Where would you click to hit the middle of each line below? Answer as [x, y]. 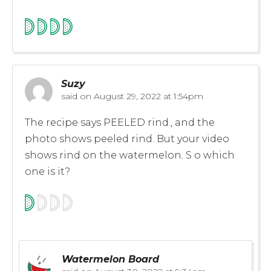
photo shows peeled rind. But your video [127, 139]
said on [76, 96]
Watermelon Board [110, 259]
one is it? [47, 171]
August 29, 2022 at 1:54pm [147, 96]
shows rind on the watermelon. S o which [130, 155]
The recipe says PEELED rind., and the [120, 122]
